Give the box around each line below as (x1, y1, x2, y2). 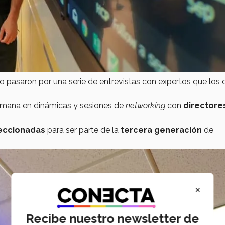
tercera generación (121, 125, 202, 135)
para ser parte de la (45, 125, 121, 135)
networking (126, 100, 165, 110)
